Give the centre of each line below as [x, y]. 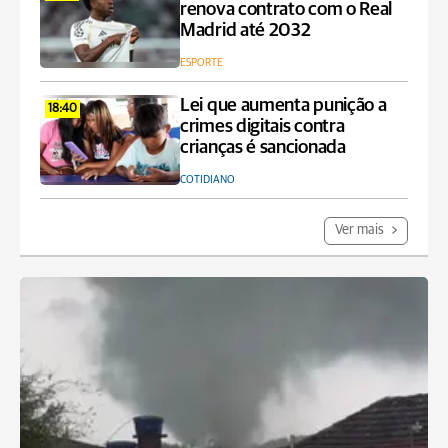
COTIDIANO [207, 179]
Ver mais [361, 230]
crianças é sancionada [263, 147]
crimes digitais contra [262, 126]
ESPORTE [201, 62]
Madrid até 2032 [245, 30]
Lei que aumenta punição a [283, 105]
